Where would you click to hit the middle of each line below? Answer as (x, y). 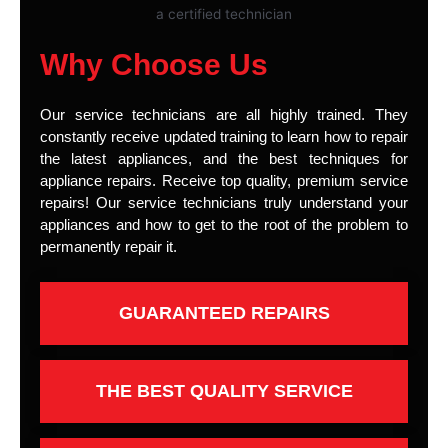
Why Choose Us (154, 65)
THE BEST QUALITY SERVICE (224, 391)
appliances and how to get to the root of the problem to (224, 225)
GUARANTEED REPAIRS (224, 313)
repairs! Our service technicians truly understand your (224, 203)
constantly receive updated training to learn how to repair (224, 137)
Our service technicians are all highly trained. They (224, 115)
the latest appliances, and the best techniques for (224, 159)
